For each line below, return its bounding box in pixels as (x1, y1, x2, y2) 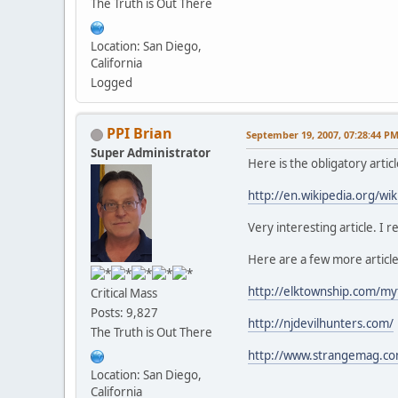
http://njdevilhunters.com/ (248, 315, 394, 332)
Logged (91, 75, 132, 92)
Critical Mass (91, 285, 157, 302)
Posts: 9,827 (91, 305, 158, 322)
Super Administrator (91, 145, 211, 162)
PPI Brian (107, 123, 172, 144)
